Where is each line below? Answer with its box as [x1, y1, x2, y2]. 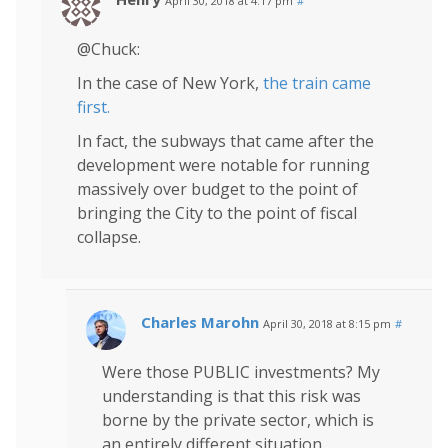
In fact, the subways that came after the [77, 129, 374, 152]
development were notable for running [77, 153, 370, 176]
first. [77, 95, 110, 118]
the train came [263, 71, 371, 94]
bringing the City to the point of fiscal [77, 201, 357, 224]
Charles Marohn [141, 311, 259, 332]
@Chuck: [77, 37, 140, 60]
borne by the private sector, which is [102, 408, 374, 431]
